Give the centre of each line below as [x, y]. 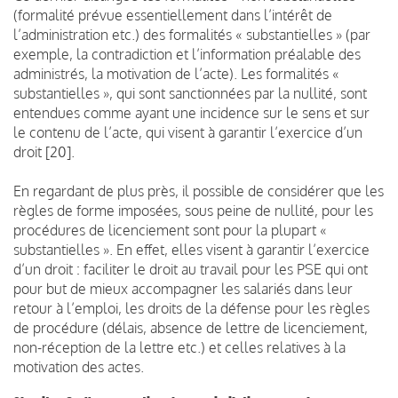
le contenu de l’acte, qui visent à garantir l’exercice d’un [188, 132]
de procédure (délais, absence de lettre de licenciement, [191, 327]
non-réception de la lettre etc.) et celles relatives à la [179, 347]
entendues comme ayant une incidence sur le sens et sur [191, 112]
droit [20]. [44, 151]
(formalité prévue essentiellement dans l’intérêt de [173, 15]
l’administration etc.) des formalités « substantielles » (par [192, 34]
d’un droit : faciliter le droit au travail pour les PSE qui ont [191, 269]
